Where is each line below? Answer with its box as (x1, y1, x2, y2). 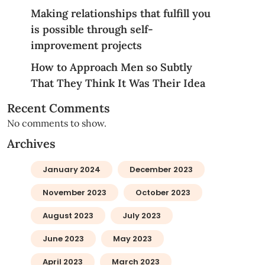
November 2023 (42, 187, 106, 198)
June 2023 (42, 233, 84, 244)
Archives (7, 136, 56, 151)
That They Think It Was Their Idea (30, 76, 205, 90)
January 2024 (42, 164, 101, 175)
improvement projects (30, 38, 142, 52)
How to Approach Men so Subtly (30, 60, 192, 74)
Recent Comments (7, 101, 110, 115)
